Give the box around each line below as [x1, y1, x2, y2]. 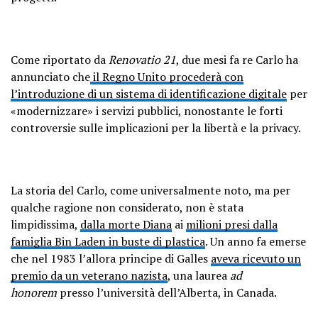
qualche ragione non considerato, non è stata [11, 199, 243, 216]
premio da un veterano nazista [11, 268, 168, 284]
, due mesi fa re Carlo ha [176, 52, 298, 68]
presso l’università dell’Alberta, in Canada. [57, 285, 277, 301]
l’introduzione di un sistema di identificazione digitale [11, 86, 287, 102]
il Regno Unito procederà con [90, 69, 243, 85]
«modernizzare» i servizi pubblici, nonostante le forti [11, 103, 283, 119]
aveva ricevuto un [211, 251, 301, 267]
